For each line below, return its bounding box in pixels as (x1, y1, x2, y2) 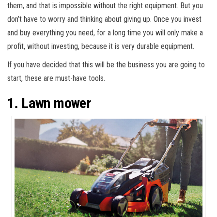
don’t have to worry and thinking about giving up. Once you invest (7, 15, 201, 24)
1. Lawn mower (7, 94, 91, 112)
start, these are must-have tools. (7, 74, 105, 83)
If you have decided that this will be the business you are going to (7, 60, 205, 70)
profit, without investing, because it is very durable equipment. (7, 42, 194, 51)
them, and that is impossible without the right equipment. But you (7, 1, 203, 11)
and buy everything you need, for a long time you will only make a (7, 28, 203, 38)
